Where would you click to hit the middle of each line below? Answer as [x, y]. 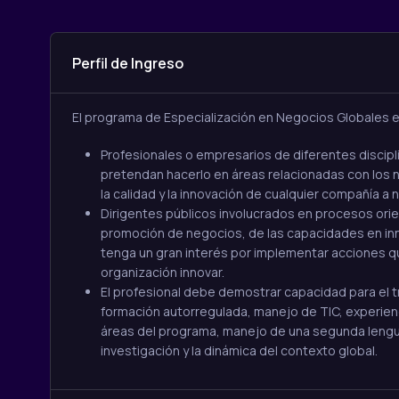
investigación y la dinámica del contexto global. [239, 351]
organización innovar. [162, 273]
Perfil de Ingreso [127, 64]
